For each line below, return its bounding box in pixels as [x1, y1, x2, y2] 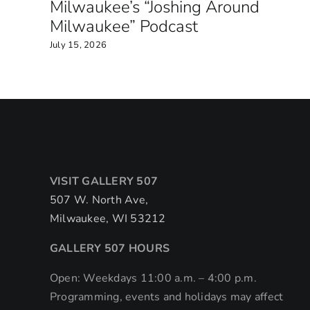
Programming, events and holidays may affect [50, 289, 284, 304]
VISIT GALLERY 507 [50, 174, 158, 189]
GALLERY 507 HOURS [50, 241, 170, 256]
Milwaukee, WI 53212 [50, 211, 166, 226]
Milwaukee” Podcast [49, 15, 198, 38]
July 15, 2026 [49, 38, 107, 51]
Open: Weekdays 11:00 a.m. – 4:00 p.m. [50, 271, 257, 286]
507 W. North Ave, [50, 192, 149, 208]
